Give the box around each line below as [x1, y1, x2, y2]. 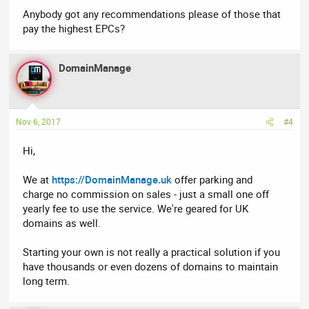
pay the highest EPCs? [23, 21, 126, 35]
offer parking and [172, 172, 253, 187]
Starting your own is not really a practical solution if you [23, 245, 281, 259]
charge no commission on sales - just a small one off [23, 187, 270, 201]
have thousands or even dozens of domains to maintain [23, 259, 279, 274]
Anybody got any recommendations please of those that [23, 6, 281, 21]
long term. [23, 274, 70, 288]
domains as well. [23, 216, 101, 230]
